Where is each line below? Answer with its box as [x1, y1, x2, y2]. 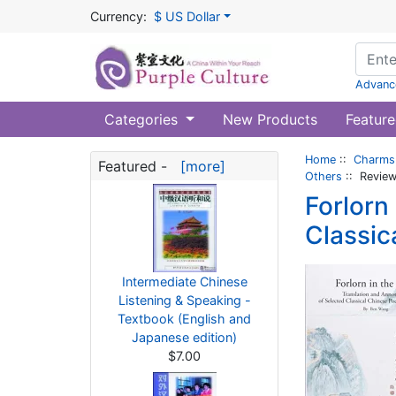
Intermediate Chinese [121, 274, 247, 289]
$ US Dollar [154, 9, 220, 24]
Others [305, 170, 342, 183]
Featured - [98, 157, 171, 175]
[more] [171, 157, 225, 175]
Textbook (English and [118, 311, 251, 326]
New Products [222, 110, 317, 128]
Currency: [90, 9, 147, 24]
